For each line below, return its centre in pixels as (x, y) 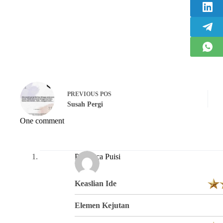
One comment (42, 120)
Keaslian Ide (96, 184)
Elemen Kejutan (102, 205)
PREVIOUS (84, 94)
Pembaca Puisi (98, 157)
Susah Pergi (85, 105)
